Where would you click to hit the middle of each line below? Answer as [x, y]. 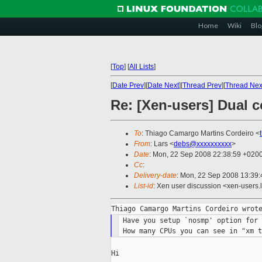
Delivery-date [155, 176]
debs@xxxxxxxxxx [203, 144]
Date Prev [128, 85]
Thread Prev [202, 85]
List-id [144, 186]
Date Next [163, 85]
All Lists [142, 67]
